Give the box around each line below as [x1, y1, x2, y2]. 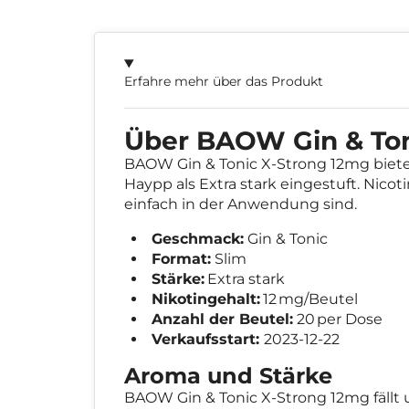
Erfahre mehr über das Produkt [124, 72, 323, 89]
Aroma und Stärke [124, 362, 332, 389]
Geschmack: [152, 229, 244, 247]
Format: [152, 249, 211, 267]
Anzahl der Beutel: [152, 309, 293, 328]
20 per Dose [293, 309, 386, 328]
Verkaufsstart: [152, 330, 264, 348]
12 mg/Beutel [263, 289, 362, 308]
